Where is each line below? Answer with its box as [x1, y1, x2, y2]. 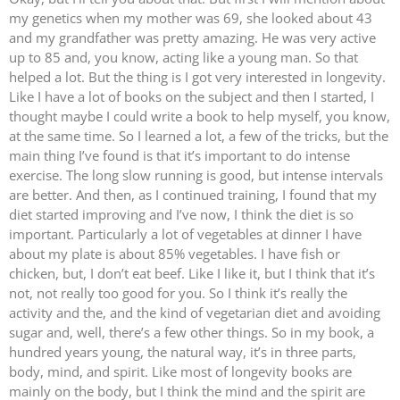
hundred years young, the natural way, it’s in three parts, [9, 343, 356, 362]
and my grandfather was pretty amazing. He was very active [9, 29, 376, 47]
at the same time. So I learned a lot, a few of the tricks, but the [9, 127, 388, 146]
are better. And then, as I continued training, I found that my [9, 186, 377, 204]
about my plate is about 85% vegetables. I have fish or [9, 245, 340, 263]
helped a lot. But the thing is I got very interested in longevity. [9, 68, 386, 87]
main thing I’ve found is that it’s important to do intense [9, 146, 350, 165]
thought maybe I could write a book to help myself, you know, [9, 107, 390, 126]
